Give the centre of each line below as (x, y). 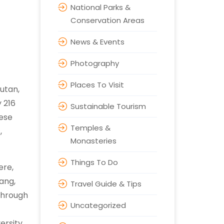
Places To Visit (97, 85)
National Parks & (100, 7)
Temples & (90, 128)
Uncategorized (98, 205)
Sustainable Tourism (108, 106)
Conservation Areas (107, 20)
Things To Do (94, 162)
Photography (94, 63)
